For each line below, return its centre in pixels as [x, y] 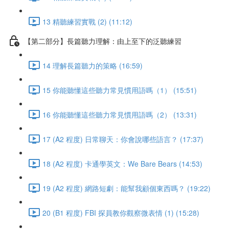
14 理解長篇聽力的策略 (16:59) [93, 65]
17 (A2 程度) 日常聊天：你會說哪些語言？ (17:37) [123, 139]
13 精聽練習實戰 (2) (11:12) [87, 21]
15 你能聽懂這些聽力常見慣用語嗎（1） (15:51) [120, 90]
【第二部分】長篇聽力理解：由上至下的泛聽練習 [103, 41]
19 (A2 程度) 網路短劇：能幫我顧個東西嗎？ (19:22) [127, 188]
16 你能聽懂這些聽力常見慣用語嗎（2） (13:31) [120, 114]
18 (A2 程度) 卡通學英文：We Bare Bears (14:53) [122, 163]
